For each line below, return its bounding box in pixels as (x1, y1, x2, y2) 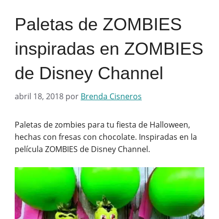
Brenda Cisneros (81, 91, 142, 102)
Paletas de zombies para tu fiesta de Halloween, (15, 119, 190, 130)
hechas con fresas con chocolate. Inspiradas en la (15, 131, 197, 142)
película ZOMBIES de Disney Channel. (15, 144, 150, 154)
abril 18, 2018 (15, 91, 64, 102)
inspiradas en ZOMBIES (15, 39, 203, 59)
